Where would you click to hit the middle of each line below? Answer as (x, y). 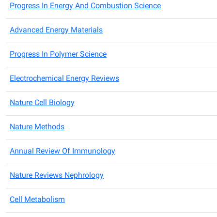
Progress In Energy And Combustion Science (85, 6)
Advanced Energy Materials (56, 31)
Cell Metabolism (37, 200)
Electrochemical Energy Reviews (64, 79)
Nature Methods (37, 127)
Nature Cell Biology (42, 103)
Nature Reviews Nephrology (57, 176)
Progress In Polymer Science (58, 55)
